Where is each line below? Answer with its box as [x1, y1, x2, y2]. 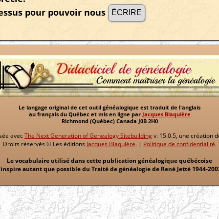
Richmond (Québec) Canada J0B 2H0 [61, 118, 158, 125]
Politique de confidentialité [143, 140, 215, 148]
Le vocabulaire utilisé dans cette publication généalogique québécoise [7, 156, 212, 165]
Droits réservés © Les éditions [2, 140, 87, 148]
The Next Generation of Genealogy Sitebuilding [24, 131, 152, 140]
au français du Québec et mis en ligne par [28, 111, 142, 118]
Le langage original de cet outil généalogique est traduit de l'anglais [19, 104, 200, 111]
